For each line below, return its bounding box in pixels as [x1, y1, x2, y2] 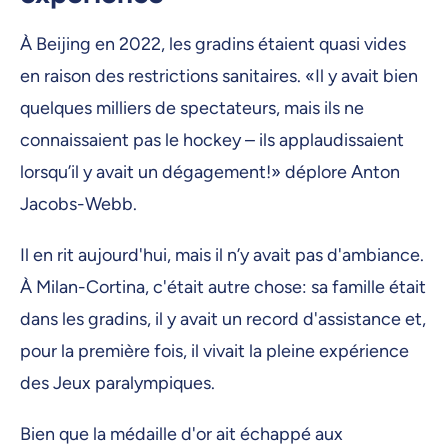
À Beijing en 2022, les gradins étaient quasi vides [20, 32, 406, 55]
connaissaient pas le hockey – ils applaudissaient [20, 128, 404, 151]
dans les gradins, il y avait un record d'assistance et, [20, 307, 426, 330]
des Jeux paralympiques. [20, 371, 223, 394]
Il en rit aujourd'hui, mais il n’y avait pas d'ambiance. [20, 243, 424, 266]
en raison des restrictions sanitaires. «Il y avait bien [20, 64, 418, 87]
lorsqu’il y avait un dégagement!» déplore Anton [20, 160, 400, 183]
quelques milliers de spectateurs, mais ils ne [20, 96, 364, 119]
